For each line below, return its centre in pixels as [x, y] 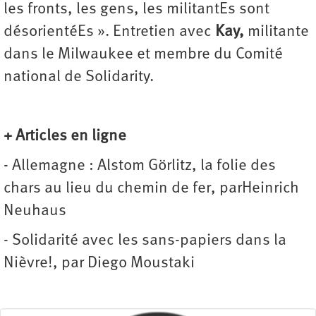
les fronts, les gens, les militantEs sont [136, 10]
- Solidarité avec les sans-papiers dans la [145, 241]
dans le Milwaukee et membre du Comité [143, 55]
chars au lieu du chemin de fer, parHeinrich [151, 189]
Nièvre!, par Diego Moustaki [99, 264]
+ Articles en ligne [65, 137]
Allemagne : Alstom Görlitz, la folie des [144, 166]
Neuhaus [35, 212]
